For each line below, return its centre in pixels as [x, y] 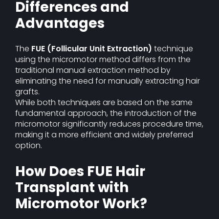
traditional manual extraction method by [93, 70]
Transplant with [72, 187]
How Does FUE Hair [80, 171]
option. [29, 145]
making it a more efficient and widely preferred [104, 135]
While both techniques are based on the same [104, 102]
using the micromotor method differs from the [103, 59]
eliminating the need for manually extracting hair [108, 81]
